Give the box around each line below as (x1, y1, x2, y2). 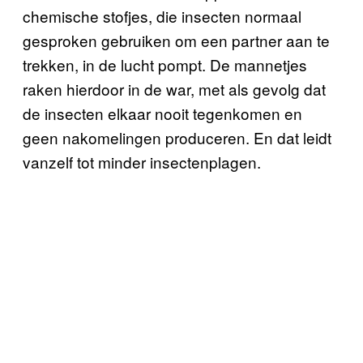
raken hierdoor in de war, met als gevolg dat (23, 77, 326, 100)
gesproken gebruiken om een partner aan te (23, 28, 330, 51)
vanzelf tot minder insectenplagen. (23, 150, 261, 173)
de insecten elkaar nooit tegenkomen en (23, 101, 302, 124)
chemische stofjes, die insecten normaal (23, 4, 301, 27)
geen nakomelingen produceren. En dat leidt (23, 126, 331, 148)
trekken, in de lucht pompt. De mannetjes (23, 53, 307, 75)
